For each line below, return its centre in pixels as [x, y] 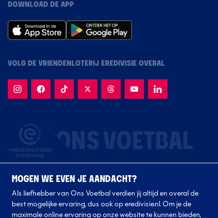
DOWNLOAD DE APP [41, 5]
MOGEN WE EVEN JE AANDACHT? [74, 180]
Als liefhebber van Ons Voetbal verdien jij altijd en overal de [105, 193]
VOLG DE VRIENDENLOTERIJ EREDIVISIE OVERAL [86, 64]
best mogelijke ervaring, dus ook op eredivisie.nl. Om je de [101, 204]
